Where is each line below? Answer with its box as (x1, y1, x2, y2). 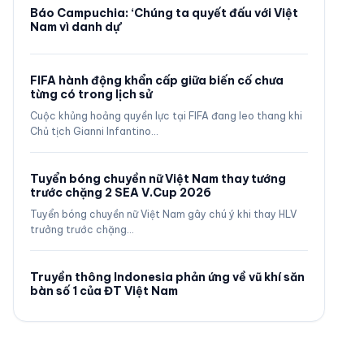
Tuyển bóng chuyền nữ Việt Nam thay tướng (30, 171, 286, 186)
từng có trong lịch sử (30, 87, 152, 102)
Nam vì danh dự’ (30, 19, 123, 34)
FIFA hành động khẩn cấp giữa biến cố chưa (30, 73, 284, 88)
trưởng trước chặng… (30, 223, 134, 236)
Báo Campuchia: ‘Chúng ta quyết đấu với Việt (30, 6, 298, 20)
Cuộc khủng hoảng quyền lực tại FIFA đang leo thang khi (30, 110, 302, 122)
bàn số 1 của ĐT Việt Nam (30, 284, 178, 298)
